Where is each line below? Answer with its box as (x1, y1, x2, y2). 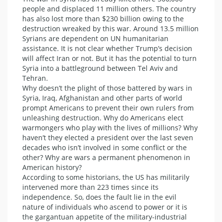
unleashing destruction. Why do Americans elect (22, 113, 183, 122)
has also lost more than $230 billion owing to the (22, 14, 184, 23)
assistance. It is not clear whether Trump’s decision (22, 44, 192, 53)
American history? (22, 163, 82, 172)
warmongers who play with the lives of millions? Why (22, 123, 198, 132)
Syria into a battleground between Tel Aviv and (22, 63, 178, 73)
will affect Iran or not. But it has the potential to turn (22, 54, 197, 63)
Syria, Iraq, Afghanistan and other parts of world (22, 93, 182, 103)
